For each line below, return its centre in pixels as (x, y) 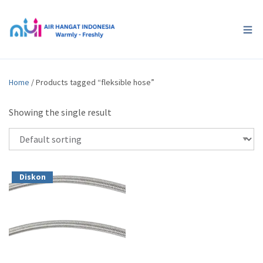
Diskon (32, 177)
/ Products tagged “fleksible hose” (92, 82)
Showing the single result (60, 112)
